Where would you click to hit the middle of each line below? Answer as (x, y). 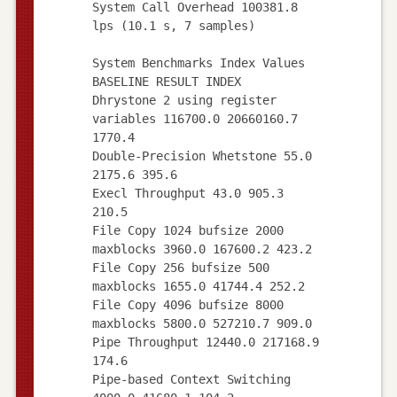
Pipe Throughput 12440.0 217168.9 (205, 342)
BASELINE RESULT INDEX (166, 81)
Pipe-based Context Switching (191, 379)
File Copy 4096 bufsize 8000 (187, 304)
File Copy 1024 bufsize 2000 (187, 230)
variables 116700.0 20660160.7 (195, 118)
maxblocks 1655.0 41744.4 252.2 (198, 286)
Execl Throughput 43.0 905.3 (187, 193)
